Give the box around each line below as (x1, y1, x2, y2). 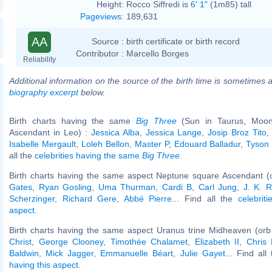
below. (78, 87, 105, 97)
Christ (9, 236, 32, 246)
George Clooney (38, 236, 104, 246)
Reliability (23, 55, 56, 64)
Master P (134, 138, 169, 149)
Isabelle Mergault (9, 138, 76, 149)
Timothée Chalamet (110, 236, 188, 246)
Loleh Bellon (81, 138, 129, 149)
